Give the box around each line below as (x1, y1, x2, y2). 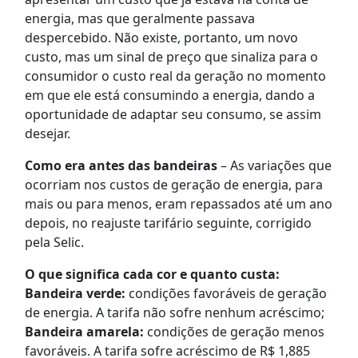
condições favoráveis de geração (125, 284, 327, 303)
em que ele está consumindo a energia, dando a (24, 86, 315, 105)
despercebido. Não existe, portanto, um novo (24, 29, 298, 47)
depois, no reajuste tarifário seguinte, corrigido (24, 214, 312, 233)
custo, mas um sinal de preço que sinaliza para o (24, 48, 318, 66)
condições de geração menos (143, 323, 324, 341)
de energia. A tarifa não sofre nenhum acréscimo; (24, 304, 324, 322)
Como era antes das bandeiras (24, 157, 221, 175)
